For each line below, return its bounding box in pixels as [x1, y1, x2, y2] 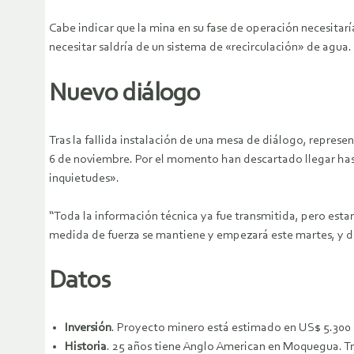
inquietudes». [49, 171, 119, 185]
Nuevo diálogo [49, 81, 200, 107]
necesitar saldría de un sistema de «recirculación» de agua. [49, 41, 352, 55]
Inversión [65, 321, 111, 334]
